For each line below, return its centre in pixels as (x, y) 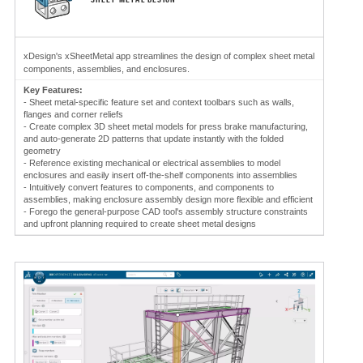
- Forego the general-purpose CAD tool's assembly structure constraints (166, 211)
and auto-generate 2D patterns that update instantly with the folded (154, 138)
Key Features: (53, 90)
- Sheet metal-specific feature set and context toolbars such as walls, (159, 102)
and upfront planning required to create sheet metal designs (140, 223)
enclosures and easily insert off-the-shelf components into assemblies (160, 175)
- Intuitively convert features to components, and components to (149, 187)
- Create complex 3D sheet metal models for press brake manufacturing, (166, 126)
